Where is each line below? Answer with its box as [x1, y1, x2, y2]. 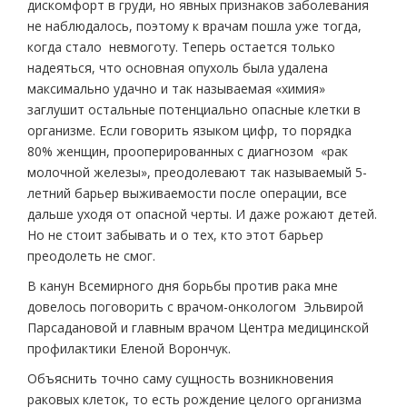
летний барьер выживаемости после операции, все [27, 184, 347, 202]
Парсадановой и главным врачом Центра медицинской [27, 318, 369, 336]
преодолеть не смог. [27, 246, 155, 264]
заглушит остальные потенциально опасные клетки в [27, 100, 361, 118]
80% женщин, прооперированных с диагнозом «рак [27, 142, 348, 160]
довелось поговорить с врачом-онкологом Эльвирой [27, 297, 363, 315]
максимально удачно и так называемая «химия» [27, 79, 325, 97]
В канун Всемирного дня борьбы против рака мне [27, 276, 338, 294]
